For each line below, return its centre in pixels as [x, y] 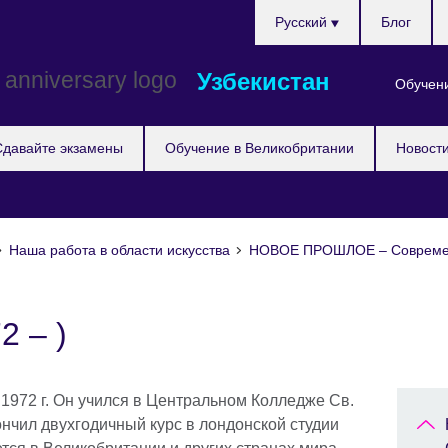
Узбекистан [263, 81]
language [287, 58]
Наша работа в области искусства [120, 250]
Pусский [302, 22]
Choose [281, 10]
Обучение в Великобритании [259, 148]
